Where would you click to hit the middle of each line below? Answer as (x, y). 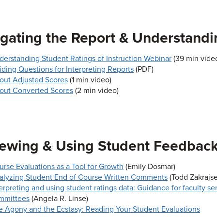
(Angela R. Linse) (59, 199)
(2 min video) (96, 91)
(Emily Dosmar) (149, 167)
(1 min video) (90, 80)
